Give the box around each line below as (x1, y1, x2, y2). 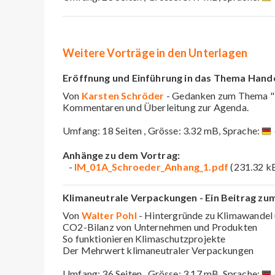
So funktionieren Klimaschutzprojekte (63, 232, 226, 244)
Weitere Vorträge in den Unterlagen (63, 45, 248, 60)
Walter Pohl (81, 209, 137, 221)
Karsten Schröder (81, 89, 165, 101)
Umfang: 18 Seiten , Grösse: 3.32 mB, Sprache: (63, 124, 262, 136)
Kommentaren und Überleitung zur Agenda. (63, 101, 249, 113)
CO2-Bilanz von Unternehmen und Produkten (63, 220, 258, 233)
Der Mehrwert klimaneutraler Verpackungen (63, 244, 254, 256)
